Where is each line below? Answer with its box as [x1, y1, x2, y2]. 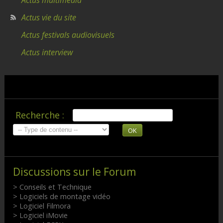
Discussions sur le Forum [12, 165, 136, 179]
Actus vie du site [21, 12, 76, 23]
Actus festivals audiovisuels [21, 29, 114, 41]
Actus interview [21, 47, 73, 58]
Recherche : [15, 109, 64, 121]
